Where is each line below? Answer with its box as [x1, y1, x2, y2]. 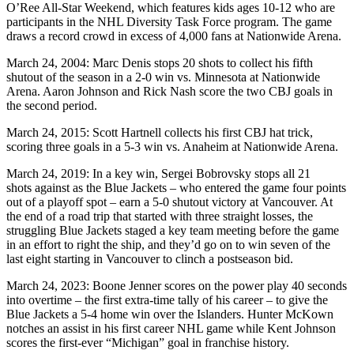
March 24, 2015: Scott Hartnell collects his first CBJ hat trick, [6, 126, 313, 140]
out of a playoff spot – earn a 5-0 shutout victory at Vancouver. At [6, 195, 333, 209]
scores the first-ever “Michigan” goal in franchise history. [6, 336, 299, 350]
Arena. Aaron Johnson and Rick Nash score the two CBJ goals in [6, 85, 333, 99]
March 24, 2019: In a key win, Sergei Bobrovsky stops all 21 [6, 167, 311, 181]
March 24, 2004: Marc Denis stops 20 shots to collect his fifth [6, 56, 313, 70]
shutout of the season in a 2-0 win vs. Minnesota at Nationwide [6, 70, 320, 85]
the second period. [6, 99, 107, 113]
